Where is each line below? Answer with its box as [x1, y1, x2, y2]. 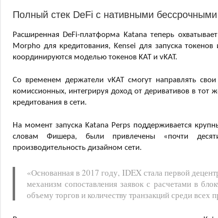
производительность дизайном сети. [13, 143, 142, 152]
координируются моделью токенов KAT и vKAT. [13, 53, 177, 61]
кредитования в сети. [13, 98, 87, 107]
